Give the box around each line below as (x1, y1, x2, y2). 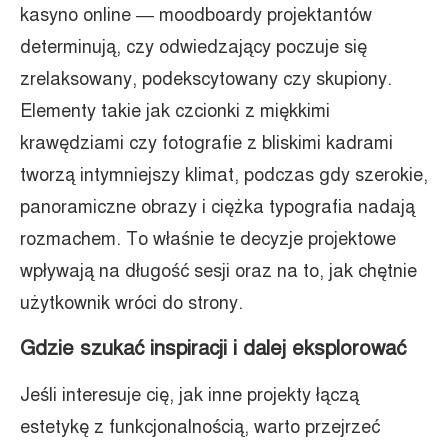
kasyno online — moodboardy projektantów (20, 4, 372, 26)
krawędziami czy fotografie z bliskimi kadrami (20, 132, 393, 154)
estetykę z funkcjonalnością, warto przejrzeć (20, 416, 380, 438)
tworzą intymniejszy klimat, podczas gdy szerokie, (20, 164, 428, 186)
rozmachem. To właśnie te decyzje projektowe (20, 228, 396, 250)
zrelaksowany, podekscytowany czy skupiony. (20, 68, 392, 90)
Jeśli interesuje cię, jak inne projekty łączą (20, 384, 359, 406)
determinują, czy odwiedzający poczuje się (20, 36, 367, 58)
